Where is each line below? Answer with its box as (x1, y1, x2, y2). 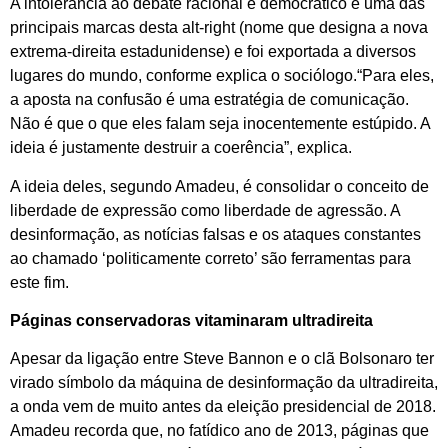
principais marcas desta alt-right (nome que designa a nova (10, 19, 428, 37)
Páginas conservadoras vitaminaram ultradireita (10, 311, 373, 329)
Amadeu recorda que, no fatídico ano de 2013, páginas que (10, 422, 429, 440)
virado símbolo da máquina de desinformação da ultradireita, (10, 374, 438, 392)
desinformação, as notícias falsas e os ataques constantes (10, 225, 421, 243)
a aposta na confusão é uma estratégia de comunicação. (10, 91, 409, 109)
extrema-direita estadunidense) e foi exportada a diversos (10, 43, 416, 61)
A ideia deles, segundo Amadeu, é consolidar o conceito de (10, 177, 429, 195)
